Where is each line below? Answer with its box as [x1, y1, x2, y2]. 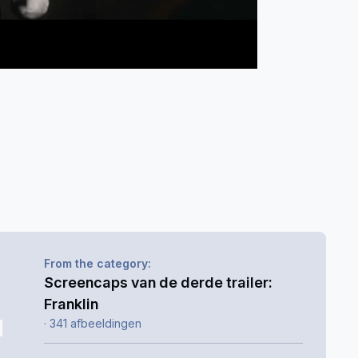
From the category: [43, 257, 151, 271]
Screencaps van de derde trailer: [43, 273, 272, 292]
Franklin [43, 295, 98, 313]
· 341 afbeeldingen [43, 316, 141, 331]
